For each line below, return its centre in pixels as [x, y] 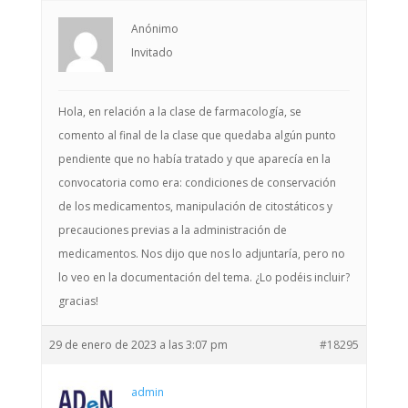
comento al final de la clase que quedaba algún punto [197, 135]
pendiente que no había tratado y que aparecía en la [194, 159]
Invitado [152, 52]
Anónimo [154, 29]
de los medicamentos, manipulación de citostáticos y [195, 206]
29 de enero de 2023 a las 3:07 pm [138, 345]
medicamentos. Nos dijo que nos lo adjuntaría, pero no [201, 254]
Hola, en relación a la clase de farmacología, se [179, 112]
